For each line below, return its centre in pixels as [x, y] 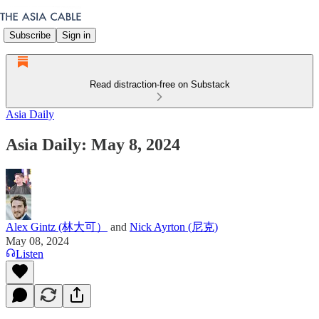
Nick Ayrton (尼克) [174, 226]
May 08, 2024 [37, 241]
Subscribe [30, 35]
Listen [30, 253]
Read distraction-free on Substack [159, 84]
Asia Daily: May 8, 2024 [93, 144]
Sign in [76, 35]
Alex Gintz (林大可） [57, 226]
